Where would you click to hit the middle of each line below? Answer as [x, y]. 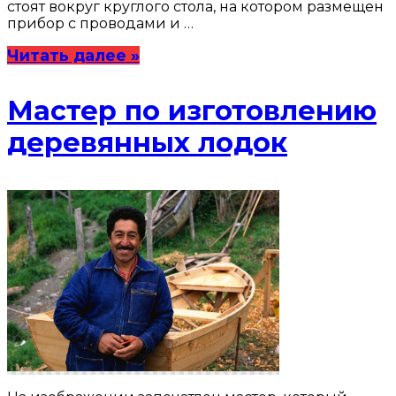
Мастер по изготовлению [192, 110]
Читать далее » [73, 55]
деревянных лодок [147, 142]
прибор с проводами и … [100, 23]
